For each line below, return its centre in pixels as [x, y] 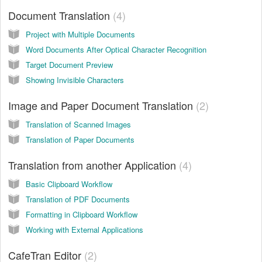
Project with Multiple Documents [80, 34]
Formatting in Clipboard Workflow [82, 214]
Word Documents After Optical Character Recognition [116, 49]
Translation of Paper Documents [80, 139]
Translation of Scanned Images [78, 124]
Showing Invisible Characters [75, 80]
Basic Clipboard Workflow [69, 184]
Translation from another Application [94, 165]
